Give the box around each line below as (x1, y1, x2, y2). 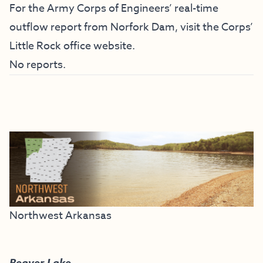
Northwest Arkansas (9, 207, 112, 224)
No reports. (9, 56, 66, 73)
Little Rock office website (9, 38, 132, 54)
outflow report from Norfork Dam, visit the (9, 19, 221, 35)
